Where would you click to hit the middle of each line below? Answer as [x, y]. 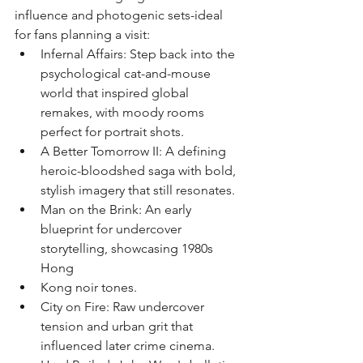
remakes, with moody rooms [124, 112]
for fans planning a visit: [82, 34]
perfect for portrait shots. [112, 132]
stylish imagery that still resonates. [138, 190]
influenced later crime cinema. [128, 346]
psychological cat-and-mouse [127, 73]
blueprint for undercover [113, 229]
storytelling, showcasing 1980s [128, 248]
